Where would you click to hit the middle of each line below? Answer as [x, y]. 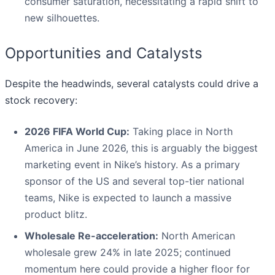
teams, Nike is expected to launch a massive [128, 198]
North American [197, 236]
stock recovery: [41, 100]
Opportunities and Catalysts [104, 53]
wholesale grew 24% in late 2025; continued [128, 253]
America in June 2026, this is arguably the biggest [141, 148]
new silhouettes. [62, 18]
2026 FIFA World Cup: [77, 132]
